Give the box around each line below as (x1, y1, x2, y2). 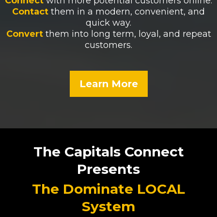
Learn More (79, 77, 138, 90)
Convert (6, 28, 46, 39)
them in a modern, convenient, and (51, 6, 205, 17)
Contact (12, 6, 51, 17)
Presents (77, 160, 140, 177)
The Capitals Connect (33, 143, 184, 160)
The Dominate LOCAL (32, 180, 185, 197)
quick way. (86, 17, 131, 28)
